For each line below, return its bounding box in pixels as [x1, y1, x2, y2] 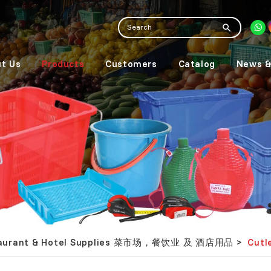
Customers [105, 58, 157, 70]
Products [42, 58, 85, 70]
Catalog [178, 58, 215, 70]
